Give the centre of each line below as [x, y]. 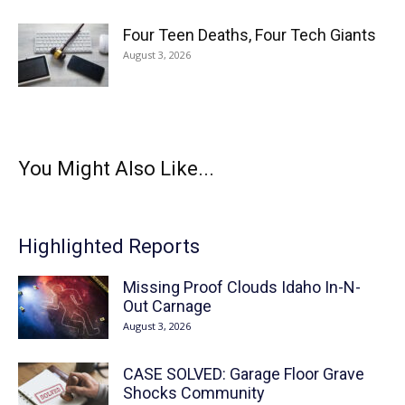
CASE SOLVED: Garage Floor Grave [244, 374]
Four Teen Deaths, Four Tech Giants [250, 35]
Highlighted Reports [109, 246]
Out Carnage [167, 306]
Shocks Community [194, 393]
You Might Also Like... [116, 169]
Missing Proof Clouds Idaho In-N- [242, 287]
